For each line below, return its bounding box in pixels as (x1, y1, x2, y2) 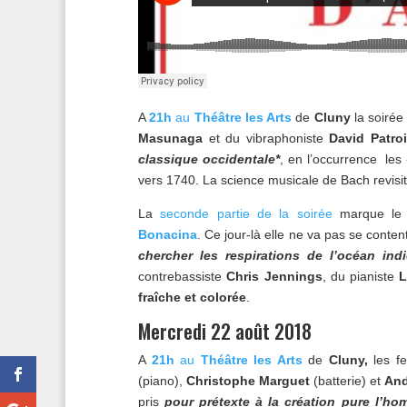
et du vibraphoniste (203, 131, 330, 146)
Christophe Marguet (186, 373, 311, 389)
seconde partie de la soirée (160, 206, 340, 222)
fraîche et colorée (138, 290, 246, 305)
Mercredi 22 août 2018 (138, 316, 312, 346)
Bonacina (138, 227, 197, 243)
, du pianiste (322, 269, 395, 284)
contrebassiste (138, 269, 222, 284)
